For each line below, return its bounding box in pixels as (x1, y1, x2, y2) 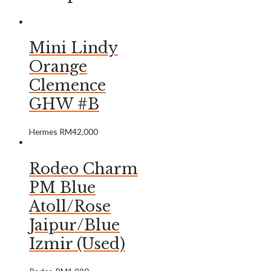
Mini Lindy (29, 39, 118, 58)
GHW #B (29, 95, 99, 114)
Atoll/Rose (29, 197, 111, 216)
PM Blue (29, 178, 96, 197)
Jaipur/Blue (29, 215, 120, 235)
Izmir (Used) (29, 234, 125, 253)
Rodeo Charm (29, 159, 138, 178)
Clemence (29, 76, 106, 96)
